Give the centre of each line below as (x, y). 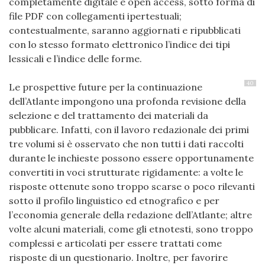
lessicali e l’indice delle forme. (77, 58)
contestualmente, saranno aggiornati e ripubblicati (125, 30)
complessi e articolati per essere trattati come (115, 243)
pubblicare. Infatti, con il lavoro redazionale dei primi (129, 129)
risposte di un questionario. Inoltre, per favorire (118, 257)
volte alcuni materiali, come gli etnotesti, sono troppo (131, 229)
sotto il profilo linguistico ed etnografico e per (114, 200)
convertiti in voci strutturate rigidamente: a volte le (126, 172)
